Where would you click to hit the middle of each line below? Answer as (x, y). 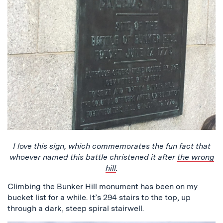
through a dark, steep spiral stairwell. (76, 208)
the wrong (195, 157)
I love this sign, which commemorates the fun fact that (111, 146)
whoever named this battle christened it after (93, 157)
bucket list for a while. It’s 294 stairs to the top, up (99, 197)
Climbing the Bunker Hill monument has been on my (103, 186)
